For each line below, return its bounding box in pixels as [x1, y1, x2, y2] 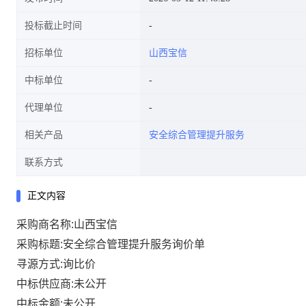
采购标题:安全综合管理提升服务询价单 [16, 238, 205, 250]
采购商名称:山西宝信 [16, 219, 117, 230]
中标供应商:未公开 [16, 278, 107, 290]
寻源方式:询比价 [16, 258, 96, 270]
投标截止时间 [25, 20, 82, 31]
